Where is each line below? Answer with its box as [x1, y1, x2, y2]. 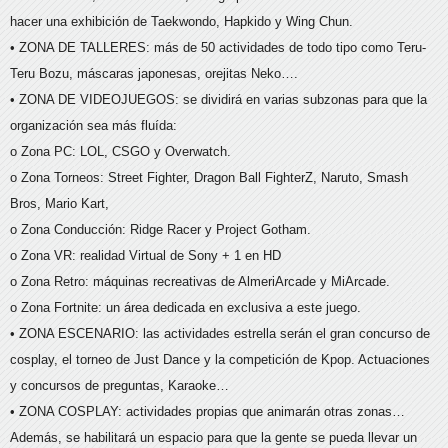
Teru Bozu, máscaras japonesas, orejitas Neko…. [10, 66, 298, 82]
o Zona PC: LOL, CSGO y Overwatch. [10, 144, 231, 160]
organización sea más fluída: [10, 118, 177, 134]
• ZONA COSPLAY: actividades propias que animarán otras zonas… [10, 404, 405, 420]
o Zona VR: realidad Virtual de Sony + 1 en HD [10, 248, 281, 264]
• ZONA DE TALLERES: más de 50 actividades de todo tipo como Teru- [10, 40, 426, 56]
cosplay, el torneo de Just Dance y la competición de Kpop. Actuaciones [10, 352, 430, 368]
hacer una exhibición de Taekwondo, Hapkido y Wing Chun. [10, 14, 353, 30]
